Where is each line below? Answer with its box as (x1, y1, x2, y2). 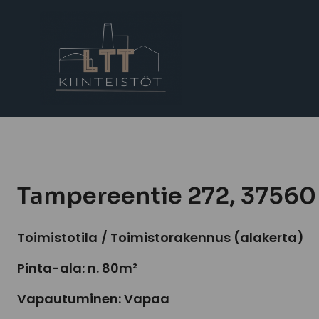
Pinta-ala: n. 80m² (17, 258, 137, 277)
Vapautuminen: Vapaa (17, 289, 169, 308)
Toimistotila (17, 228, 98, 246)
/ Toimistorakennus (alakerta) (101, 228, 304, 246)
